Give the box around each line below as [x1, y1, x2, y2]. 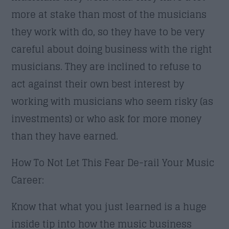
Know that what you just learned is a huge [11, 198, 207, 215]
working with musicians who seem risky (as [11, 93, 214, 109]
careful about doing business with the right [11, 40, 213, 57]
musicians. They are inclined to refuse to [11, 58, 202, 75]
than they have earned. [11, 127, 119, 144]
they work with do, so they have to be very [11, 23, 205, 40]
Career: [11, 171, 44, 188]
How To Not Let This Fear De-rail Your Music [11, 154, 215, 171]
